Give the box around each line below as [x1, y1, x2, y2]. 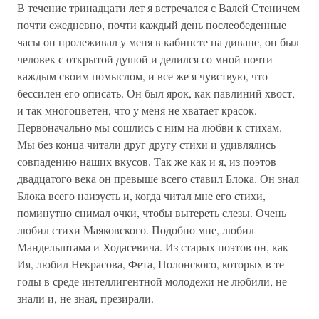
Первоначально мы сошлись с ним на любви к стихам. [17, 120, 282, 135]
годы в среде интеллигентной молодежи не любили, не [17, 273, 287, 288]
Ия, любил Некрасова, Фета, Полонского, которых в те [17, 256, 284, 271]
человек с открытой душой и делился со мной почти [17, 51, 273, 66]
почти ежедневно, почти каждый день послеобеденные [17, 17, 286, 32]
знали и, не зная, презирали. [17, 291, 154, 305]
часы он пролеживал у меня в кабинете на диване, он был [17, 34, 299, 49]
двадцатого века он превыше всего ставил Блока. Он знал [17, 171, 299, 186]
